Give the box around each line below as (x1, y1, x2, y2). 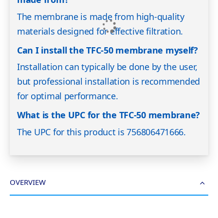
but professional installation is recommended (17, 75, 200, 88)
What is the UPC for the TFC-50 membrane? (17, 109, 200, 121)
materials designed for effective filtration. (17, 25, 183, 37)
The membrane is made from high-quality (17, 10, 184, 22)
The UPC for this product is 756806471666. (17, 126, 186, 138)
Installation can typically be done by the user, (17, 61, 198, 73)
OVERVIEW (10, 177, 46, 187)
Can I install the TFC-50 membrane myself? (17, 44, 198, 56)
